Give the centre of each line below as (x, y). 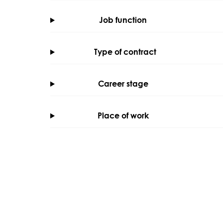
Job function (123, 20)
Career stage (123, 84)
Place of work (123, 116)
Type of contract (125, 52)
